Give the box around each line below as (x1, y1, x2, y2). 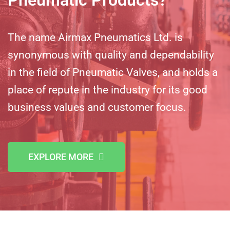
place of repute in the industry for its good (8, 83, 207, 96)
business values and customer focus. (8, 101, 186, 113)
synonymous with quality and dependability (8, 48, 214, 61)
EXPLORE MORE (28, 151, 93, 163)
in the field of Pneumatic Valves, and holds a (8, 66, 218, 79)
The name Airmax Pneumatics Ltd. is (8, 31, 183, 44)
